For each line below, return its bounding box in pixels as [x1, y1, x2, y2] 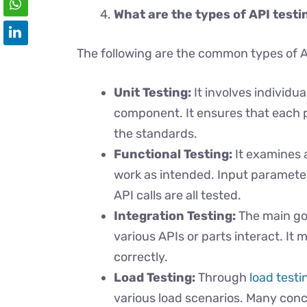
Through [195, 270, 249, 285]
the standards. [114, 126, 200, 141]
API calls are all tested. [114, 188, 241, 203]
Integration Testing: [114, 208, 236, 223]
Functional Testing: [114, 147, 232, 162]
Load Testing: [114, 270, 195, 285]
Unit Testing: [114, 85, 191, 100]
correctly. [114, 249, 171, 265]
